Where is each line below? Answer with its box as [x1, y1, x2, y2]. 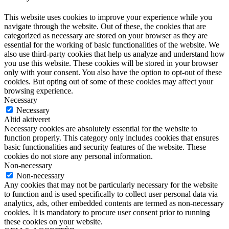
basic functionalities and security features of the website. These [4, 142, 206, 151]
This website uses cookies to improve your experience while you [4, 12, 212, 21]
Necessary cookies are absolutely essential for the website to [4, 124, 197, 133]
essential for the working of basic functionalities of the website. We [4, 40, 219, 49]
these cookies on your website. [4, 217, 103, 226]
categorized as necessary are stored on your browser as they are [4, 31, 208, 40]
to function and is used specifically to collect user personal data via [4, 189, 218, 198]
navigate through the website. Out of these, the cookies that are [4, 21, 206, 31]
